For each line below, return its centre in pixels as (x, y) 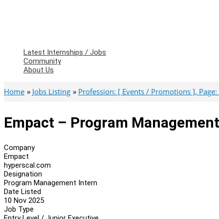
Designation (23, 174)
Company (19, 147)
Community (42, 61)
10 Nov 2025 (24, 200)
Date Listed (22, 191)
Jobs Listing (51, 91)
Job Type (19, 209)
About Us (39, 70)
